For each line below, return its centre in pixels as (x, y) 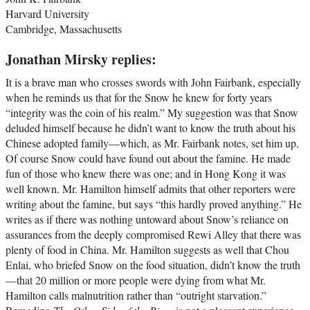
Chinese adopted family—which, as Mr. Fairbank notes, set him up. (152, 143)
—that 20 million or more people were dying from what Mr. (136, 280)
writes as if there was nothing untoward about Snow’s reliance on (147, 219)
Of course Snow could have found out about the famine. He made (148, 158)
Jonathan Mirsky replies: (81, 60)
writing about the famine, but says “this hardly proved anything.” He (154, 204)
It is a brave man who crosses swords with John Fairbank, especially (153, 82)
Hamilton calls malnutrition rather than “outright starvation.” (136, 295)
